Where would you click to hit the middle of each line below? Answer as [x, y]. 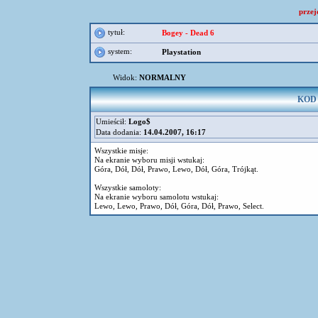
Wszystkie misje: [121, 150]
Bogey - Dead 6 [188, 33]
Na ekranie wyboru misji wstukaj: [149, 160]
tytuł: [115, 32]
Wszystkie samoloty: [128, 187]
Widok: [126, 77]
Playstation [181, 52]
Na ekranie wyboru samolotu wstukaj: [157, 197]
